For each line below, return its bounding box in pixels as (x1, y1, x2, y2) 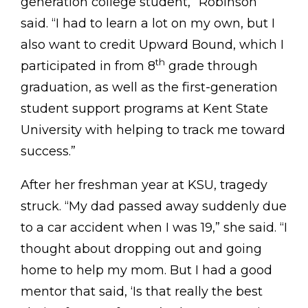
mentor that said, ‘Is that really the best (21, 283, 263, 299)
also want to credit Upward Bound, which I (21, 36, 284, 52)
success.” (21, 143, 76, 159)
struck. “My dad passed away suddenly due (21, 198, 287, 214)
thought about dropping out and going (21, 241, 262, 256)
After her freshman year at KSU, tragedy (21, 177, 267, 192)
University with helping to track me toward (21, 122, 285, 137)
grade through (165, 58, 258, 74)
